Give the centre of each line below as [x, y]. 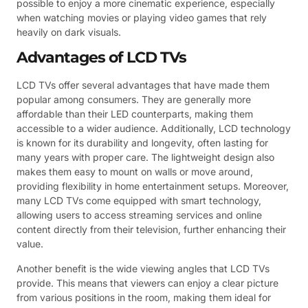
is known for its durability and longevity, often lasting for [142, 143]
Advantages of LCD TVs [101, 58]
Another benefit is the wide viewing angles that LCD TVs [143, 268]
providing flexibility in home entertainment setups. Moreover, [153, 186]
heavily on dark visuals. [69, 32]
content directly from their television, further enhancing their [151, 230]
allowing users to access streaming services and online [139, 215]
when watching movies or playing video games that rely [142, 17]
